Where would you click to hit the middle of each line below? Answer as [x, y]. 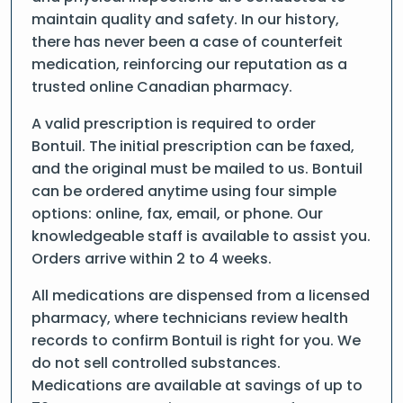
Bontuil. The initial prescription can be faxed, [193, 146]
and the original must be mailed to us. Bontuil [197, 169]
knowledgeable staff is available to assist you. [201, 236]
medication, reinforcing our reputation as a [189, 64]
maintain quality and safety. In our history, [185, 19]
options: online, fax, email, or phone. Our [177, 214]
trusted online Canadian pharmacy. [162, 87]
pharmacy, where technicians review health [190, 318]
